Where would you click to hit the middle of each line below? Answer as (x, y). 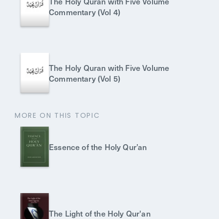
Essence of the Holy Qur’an (98, 147)
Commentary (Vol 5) (85, 78)
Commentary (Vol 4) (85, 12)
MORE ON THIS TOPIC (57, 115)
